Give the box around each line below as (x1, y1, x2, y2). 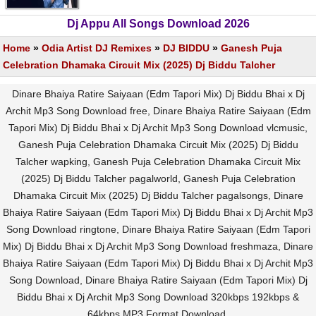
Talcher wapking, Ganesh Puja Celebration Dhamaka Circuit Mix (16, 156, 300, 167)
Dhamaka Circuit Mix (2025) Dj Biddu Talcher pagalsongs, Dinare (13, 190, 303, 201)
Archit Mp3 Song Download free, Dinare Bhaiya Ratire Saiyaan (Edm (5, 105, 311, 116)
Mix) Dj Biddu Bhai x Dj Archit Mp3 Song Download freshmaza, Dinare (3, 241, 313, 252)
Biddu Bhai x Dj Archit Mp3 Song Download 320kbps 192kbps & (17, 291, 299, 303)
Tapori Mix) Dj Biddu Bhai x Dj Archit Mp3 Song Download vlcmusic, (8, 122, 308, 133)
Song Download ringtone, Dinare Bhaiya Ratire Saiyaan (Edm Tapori (6, 224, 310, 235)
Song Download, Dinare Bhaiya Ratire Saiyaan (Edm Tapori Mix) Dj (8, 274, 308, 286)
